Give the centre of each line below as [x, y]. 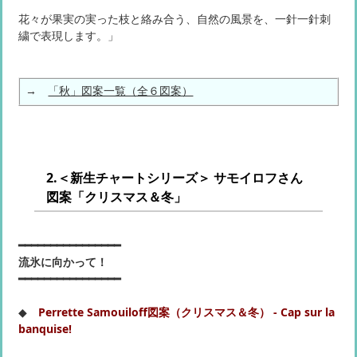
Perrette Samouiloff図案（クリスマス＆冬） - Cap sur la [186, 312]
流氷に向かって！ [63, 262]
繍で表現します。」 [69, 36]
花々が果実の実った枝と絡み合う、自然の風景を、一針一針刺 [175, 19]
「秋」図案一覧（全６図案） [121, 90]
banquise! [45, 329]
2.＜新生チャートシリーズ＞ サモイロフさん [175, 178]
